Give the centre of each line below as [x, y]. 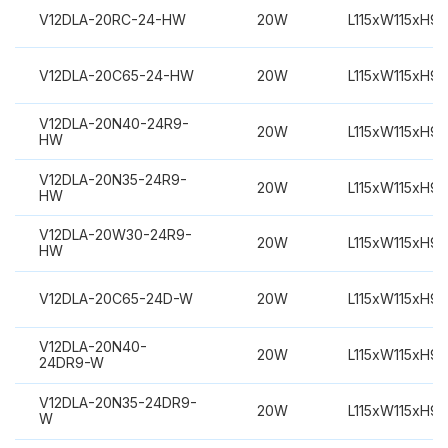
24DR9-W [71, 363]
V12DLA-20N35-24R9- [112, 179]
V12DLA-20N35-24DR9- [117, 403]
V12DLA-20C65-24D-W [115, 299]
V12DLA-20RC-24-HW [112, 19]
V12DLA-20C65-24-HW [116, 75]
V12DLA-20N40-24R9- [113, 123]
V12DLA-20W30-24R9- [115, 235]
